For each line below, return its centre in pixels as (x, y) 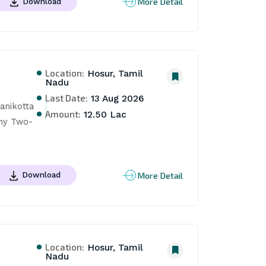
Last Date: (67, 98)
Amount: (63, 114)
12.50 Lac (104, 115)
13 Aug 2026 (116, 99)
